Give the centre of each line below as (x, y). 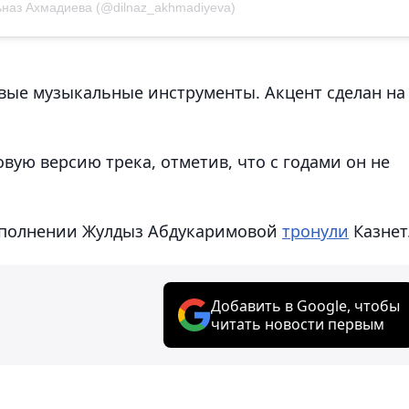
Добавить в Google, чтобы (305, 306)
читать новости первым (298, 325)
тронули (315, 231)
